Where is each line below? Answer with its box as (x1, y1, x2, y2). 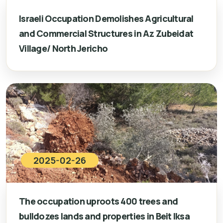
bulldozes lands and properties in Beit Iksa (19, 210, 190, 222)
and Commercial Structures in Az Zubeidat (19, 27, 194, 39)
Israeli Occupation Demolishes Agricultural (19, 12, 194, 24)
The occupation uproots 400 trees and (19, 195, 178, 207)
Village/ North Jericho (19, 42, 108, 54)
